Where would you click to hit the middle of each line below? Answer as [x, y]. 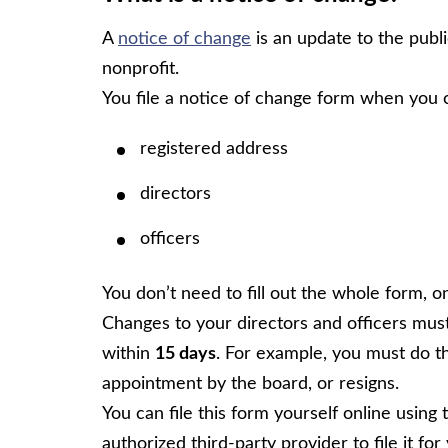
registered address [214, 148]
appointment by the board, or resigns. [250, 383]
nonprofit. [140, 68]
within [128, 353]
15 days [185, 353]
